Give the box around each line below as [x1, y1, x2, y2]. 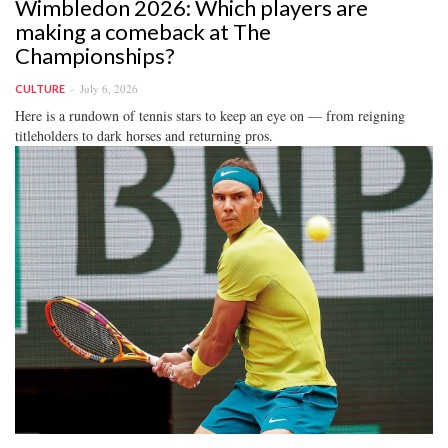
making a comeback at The [15, 17, 271, 45]
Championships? [15, 41, 175, 69]
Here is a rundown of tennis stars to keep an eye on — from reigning [15, 105, 405, 125]
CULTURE [15, 81, 65, 95]
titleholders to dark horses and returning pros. [15, 125, 273, 145]
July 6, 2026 [80, 80, 138, 96]
